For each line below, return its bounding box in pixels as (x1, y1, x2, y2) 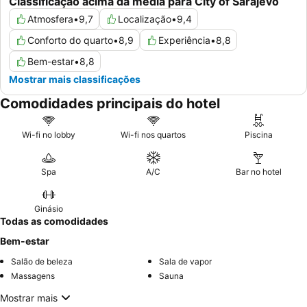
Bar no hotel (235, 167, 282, 177)
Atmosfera (27, 13, 73, 25)
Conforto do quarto (27, 34, 113, 47)
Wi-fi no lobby (21, 130, 75, 140)
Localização (118, 13, 171, 25)
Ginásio (34, 204, 63, 214)
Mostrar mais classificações (9, 73, 140, 86)
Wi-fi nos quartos (121, 130, 186, 140)
